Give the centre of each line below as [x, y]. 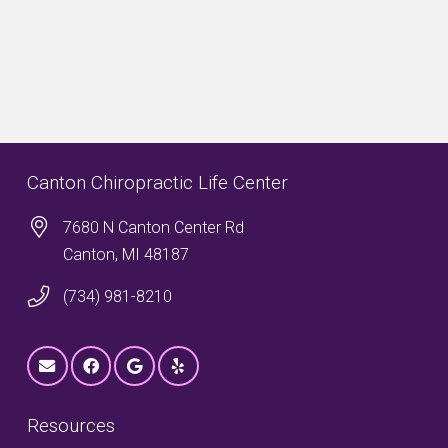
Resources [71, 425]
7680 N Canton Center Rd [153, 228]
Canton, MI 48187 [126, 255]
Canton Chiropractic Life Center [157, 183]
